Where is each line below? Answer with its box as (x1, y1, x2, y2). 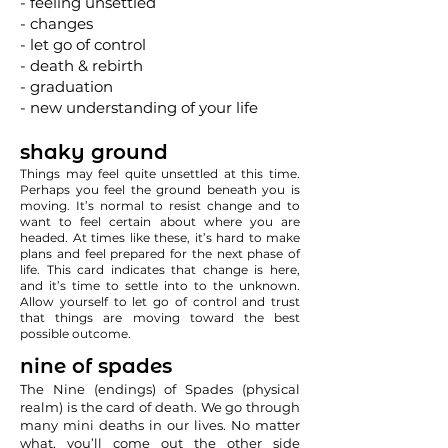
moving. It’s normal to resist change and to (20, 197, 300, 213)
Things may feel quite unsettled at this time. (20, 165, 300, 181)
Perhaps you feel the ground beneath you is (20, 181, 300, 197)
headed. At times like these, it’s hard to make (20, 229, 300, 245)
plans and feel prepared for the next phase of (20, 245, 300, 261)
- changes (20, 13, 93, 33)
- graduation (20, 76, 113, 96)
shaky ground (20, 139, 168, 164)
